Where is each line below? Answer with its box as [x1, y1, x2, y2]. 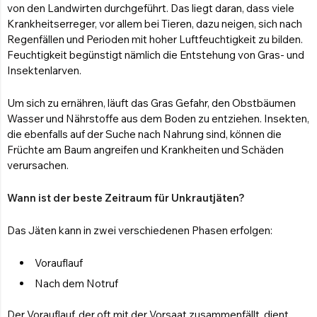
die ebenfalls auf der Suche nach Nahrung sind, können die [7, 127, 282, 142]
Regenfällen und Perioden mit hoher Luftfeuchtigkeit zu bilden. [7, 33, 303, 47]
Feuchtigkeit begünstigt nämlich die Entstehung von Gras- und [7, 48, 304, 62]
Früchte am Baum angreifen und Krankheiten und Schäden [7, 143, 284, 157]
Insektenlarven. [7, 64, 81, 78]
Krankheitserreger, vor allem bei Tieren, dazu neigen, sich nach [7, 17, 302, 31]
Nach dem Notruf [35, 276, 118, 290]
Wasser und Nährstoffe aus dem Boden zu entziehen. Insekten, [7, 112, 309, 126]
